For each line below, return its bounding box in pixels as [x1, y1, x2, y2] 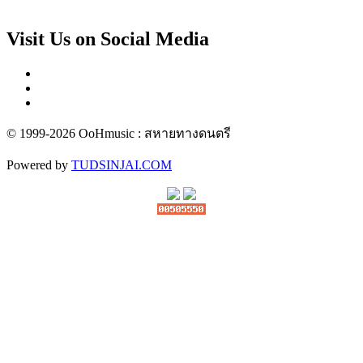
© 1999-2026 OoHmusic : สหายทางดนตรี [6, 126, 231, 140]
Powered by [6, 157, 71, 172]
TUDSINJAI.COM [71, 157, 172, 172]
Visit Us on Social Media [6, 28, 209, 49]
